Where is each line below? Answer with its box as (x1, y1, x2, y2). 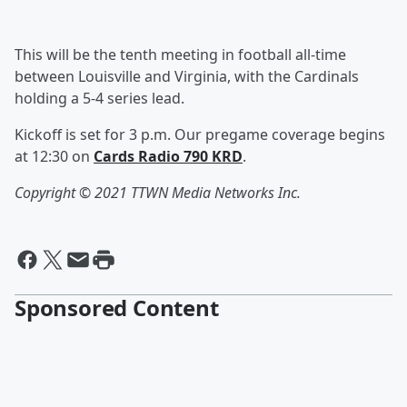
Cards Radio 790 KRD (94, 146, 243, 167)
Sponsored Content (15, 293, 219, 323)
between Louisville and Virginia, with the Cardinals (15, 66, 359, 87)
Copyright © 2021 (15, 183, 131, 203)
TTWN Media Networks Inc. (131, 183, 304, 203)
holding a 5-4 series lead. (15, 88, 184, 109)
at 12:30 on (15, 146, 94, 167)
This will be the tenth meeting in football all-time (15, 45, 346, 65)
